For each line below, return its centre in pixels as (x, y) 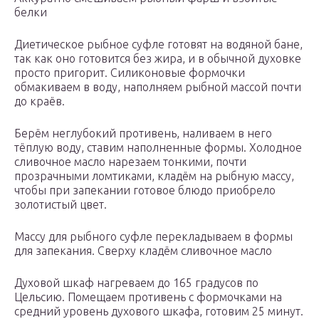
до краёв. (40, 101)
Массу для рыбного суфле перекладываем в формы (153, 237)
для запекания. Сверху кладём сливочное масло (143, 251)
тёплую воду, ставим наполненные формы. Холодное (158, 148)
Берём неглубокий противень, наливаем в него (143, 134)
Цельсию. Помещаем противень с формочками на (148, 297)
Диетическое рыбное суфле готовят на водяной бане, (158, 45)
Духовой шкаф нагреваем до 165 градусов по (136, 283)
